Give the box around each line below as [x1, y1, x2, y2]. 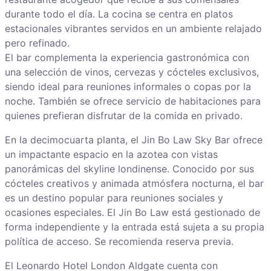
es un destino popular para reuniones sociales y [4, 192, 223, 204]
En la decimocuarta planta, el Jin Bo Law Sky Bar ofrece [4, 134, 263, 146]
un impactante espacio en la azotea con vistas [4, 148, 218, 161]
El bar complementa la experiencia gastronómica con [4, 51, 249, 64]
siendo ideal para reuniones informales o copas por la [4, 80, 251, 93]
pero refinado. [4, 37, 70, 50]
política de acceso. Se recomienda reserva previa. [4, 235, 233, 248]
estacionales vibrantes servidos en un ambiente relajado [4, 22, 262, 35]
